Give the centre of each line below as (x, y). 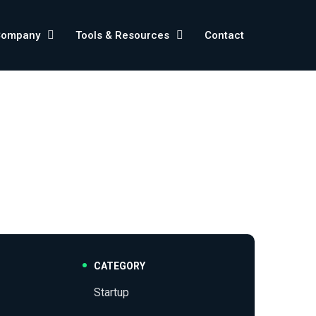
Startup (111, 292)
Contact (224, 35)
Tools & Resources (122, 35)
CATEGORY (119, 266)
